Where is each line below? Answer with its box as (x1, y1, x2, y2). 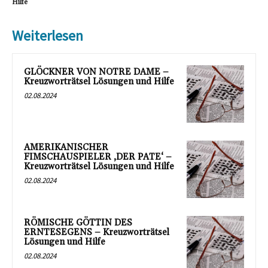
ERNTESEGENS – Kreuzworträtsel (24, 226, 169, 238)
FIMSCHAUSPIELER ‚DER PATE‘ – (24, 151, 172, 163)
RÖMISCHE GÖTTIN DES (24, 217, 132, 229)
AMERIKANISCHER (24, 142, 108, 154)
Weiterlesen (12, 26, 83, 45)
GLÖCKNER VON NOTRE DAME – (24, 66, 169, 78)
